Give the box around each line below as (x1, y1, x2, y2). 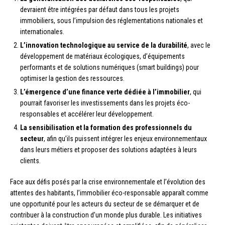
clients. (20, 157, 41, 165)
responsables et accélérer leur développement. (20, 110, 154, 119)
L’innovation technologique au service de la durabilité (20, 41, 187, 50)
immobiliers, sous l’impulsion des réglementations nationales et (20, 17, 203, 25)
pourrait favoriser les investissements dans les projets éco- (20, 99, 190, 107)
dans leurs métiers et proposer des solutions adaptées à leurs (20, 146, 197, 154)
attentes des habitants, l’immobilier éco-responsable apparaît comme (10, 189, 208, 197)
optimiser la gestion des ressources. (20, 74, 125, 83)
